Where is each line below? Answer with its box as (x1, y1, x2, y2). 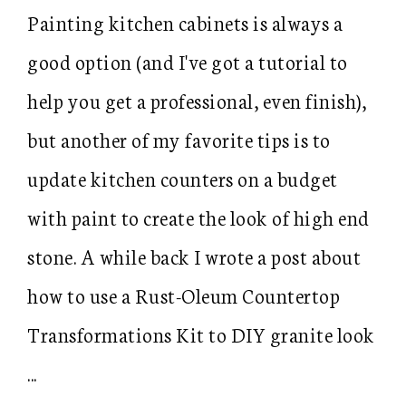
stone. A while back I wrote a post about (27, 242, 361, 270)
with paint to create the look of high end (27, 203, 370, 231)
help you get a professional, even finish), (27, 86, 366, 114)
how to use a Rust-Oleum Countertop (27, 281, 340, 309)
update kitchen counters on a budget (27, 164, 338, 192)
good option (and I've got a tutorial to (27, 47, 348, 75)
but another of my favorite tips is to (27, 125, 331, 153)
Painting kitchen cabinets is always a (27, 8, 343, 36)
